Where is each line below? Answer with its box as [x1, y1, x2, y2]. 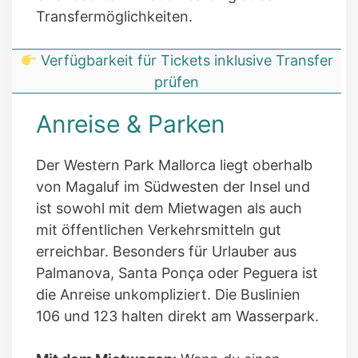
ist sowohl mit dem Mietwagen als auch [36, 200, 302, 217]
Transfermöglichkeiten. [36, 8, 193, 26]
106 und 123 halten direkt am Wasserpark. [36, 308, 319, 325]
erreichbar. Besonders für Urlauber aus [36, 243, 296, 261]
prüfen [154, 74, 200, 91]
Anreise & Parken [36, 109, 225, 139]
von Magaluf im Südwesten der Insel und [36, 178, 310, 196]
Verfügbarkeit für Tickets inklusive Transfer [40, 52, 333, 70]
